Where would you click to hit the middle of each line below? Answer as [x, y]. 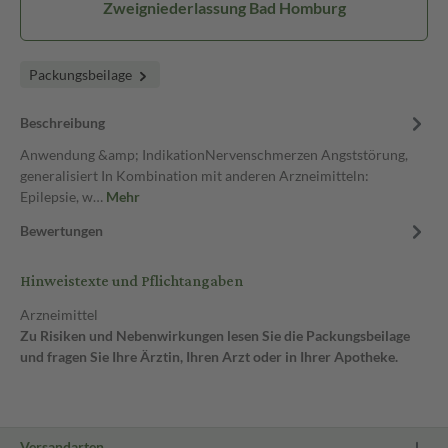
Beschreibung [62, 122]
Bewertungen [61, 230]
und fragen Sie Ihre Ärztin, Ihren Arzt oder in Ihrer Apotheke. [209, 356]
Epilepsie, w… [63, 196]
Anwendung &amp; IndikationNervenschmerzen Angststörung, [214, 154]
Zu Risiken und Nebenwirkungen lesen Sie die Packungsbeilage [215, 335]
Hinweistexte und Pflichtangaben [131, 281]
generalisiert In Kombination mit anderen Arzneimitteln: [194, 175]
